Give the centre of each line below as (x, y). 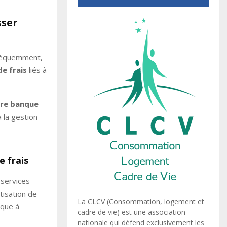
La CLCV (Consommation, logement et (141, 201)
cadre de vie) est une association (131, 212)
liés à (37, 70)
